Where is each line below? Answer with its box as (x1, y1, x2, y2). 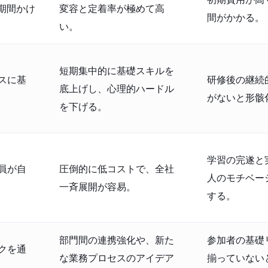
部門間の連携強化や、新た (59, 234, 174, 246)
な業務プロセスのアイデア (59, 252, 174, 264)
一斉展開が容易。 (59, 181, 136, 193)
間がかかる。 (207, 11, 264, 23)
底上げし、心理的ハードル (59, 83, 174, 95)
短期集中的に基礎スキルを (59, 65, 174, 77)
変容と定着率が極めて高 (59, 2, 165, 14)
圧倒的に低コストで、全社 (59, 163, 174, 175)
